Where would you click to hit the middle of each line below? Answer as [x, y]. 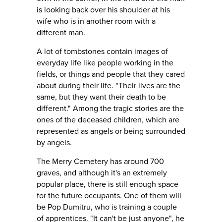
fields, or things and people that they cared [111, 74]
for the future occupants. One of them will [109, 195]
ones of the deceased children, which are [108, 120]
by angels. [54, 142]
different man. [61, 32]
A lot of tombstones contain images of [102, 51]
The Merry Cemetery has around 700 [100, 161]
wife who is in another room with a [96, 21]
